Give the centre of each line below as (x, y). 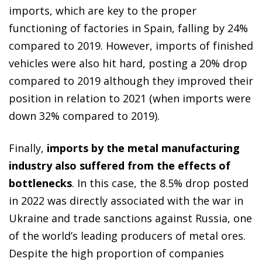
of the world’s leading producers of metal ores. (127, 235)
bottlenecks (40, 183)
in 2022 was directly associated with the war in (126, 200)
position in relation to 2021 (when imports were (130, 98)
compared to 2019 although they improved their (131, 80)
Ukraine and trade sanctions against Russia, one (130, 218)
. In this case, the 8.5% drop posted (160, 183)
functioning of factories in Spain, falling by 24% (128, 28)
